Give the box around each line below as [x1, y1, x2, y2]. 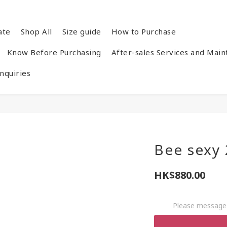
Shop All [20, 26, 52, 36]
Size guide [62, 26, 101, 36]
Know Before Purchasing [7, 47, 101, 57]
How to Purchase [111, 26, 176, 36]
